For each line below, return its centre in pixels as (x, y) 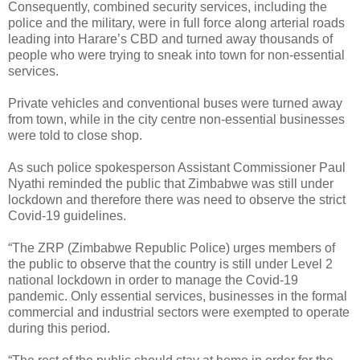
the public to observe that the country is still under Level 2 (170, 264)
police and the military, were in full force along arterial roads (176, 22)
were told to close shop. (75, 135)
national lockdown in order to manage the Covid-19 (153, 280)
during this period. (59, 328)
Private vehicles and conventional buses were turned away (175, 103)
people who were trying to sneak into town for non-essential (176, 55)
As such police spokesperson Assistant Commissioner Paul (177, 167)
